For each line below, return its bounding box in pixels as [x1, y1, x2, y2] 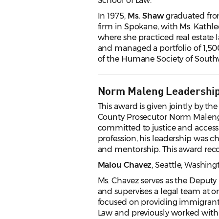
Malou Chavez [97, 160, 152, 170]
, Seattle [152, 160, 181, 170]
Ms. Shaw [127, 11, 164, 21]
